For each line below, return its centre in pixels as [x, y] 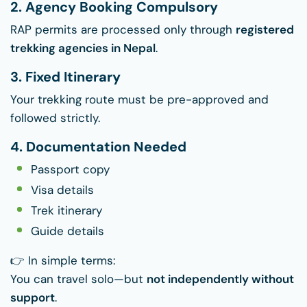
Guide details [67, 231]
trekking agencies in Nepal [83, 48]
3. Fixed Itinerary [65, 77]
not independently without [220, 279]
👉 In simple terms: [63, 261]
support [33, 298]
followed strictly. [55, 118]
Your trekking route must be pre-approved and [139, 100]
